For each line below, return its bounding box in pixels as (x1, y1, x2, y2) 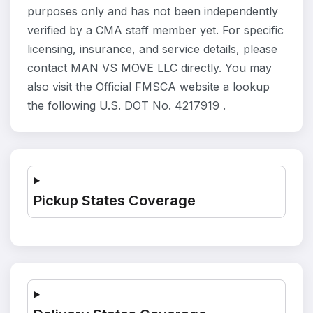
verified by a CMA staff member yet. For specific (27, 23, 284, 37)
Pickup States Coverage (34, 192, 196, 209)
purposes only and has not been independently (27, 4, 278, 18)
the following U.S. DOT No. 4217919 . (27, 99, 226, 112)
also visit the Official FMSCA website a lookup (27, 80, 270, 94)
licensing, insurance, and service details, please (27, 42, 277, 56)
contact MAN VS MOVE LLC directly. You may (27, 61, 272, 75)
